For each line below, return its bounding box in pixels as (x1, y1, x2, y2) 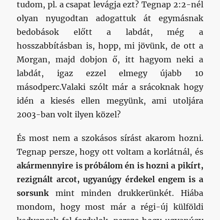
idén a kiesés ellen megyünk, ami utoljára (17, 96, 203, 106)
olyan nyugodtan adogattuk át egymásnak (17, 13, 203, 24)
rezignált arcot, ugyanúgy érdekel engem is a (17, 174, 203, 185)
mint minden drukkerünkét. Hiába (49, 188, 203, 198)
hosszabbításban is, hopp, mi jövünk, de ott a (17, 41, 203, 51)
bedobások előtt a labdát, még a (17, 27, 203, 37)
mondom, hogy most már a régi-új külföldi (17, 202, 203, 212)
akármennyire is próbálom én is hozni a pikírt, (17, 161, 203, 171)
